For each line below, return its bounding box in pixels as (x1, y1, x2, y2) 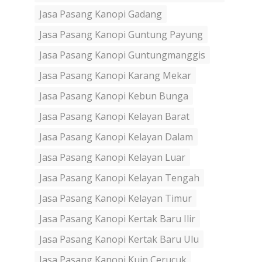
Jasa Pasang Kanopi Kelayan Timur (39, 192, 192, 205)
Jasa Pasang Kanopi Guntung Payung (39, 28, 203, 42)
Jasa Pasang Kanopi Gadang (39, 8, 162, 21)
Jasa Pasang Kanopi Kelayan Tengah (39, 171, 199, 185)
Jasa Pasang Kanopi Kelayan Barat (39, 110, 189, 123)
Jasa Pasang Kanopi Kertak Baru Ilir (39, 212, 195, 226)
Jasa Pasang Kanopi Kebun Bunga (39, 89, 188, 103)
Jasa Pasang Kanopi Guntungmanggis (39, 49, 205, 62)
